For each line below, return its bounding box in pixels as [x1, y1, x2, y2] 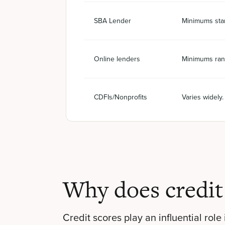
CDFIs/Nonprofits [94, 92, 147, 102]
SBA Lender [94, 16, 131, 26]
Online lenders [94, 54, 140, 64]
